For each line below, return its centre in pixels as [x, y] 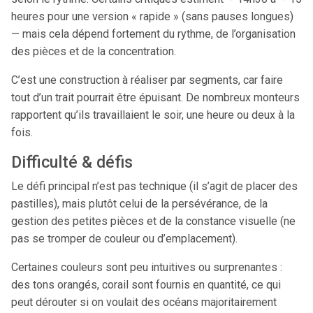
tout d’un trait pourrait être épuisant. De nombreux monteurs [155, 97]
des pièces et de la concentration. [94, 51]
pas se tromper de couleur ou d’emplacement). [124, 239]
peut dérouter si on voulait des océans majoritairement [144, 302]
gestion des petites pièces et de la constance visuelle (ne [153, 221]
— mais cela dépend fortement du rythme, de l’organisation [153, 34]
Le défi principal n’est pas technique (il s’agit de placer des [154, 186]
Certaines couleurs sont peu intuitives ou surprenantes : [147, 267]
